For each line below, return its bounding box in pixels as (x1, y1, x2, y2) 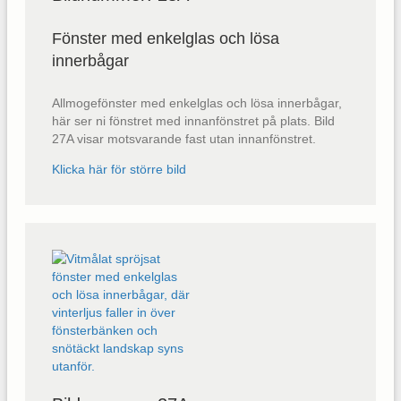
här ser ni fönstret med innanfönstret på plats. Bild (52, 114, 335, 129)
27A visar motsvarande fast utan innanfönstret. (52, 132, 316, 147)
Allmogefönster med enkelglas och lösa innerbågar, (52, 96, 342, 111)
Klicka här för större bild (52, 162, 186, 177)
